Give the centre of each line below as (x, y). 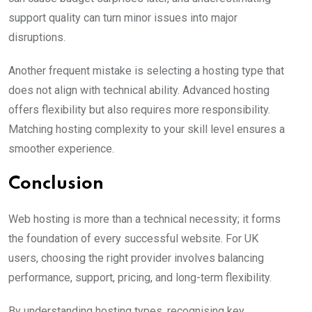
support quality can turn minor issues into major (123, 18)
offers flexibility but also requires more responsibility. (139, 110)
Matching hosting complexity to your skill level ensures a (147, 130)
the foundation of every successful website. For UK (133, 239)
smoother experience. (61, 149)
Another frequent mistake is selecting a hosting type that (146, 71)
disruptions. (37, 38)
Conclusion (56, 185)
